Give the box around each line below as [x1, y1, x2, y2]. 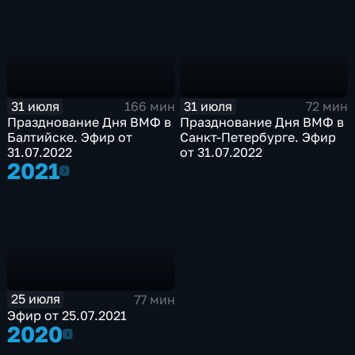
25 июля [10, 291, 60, 307]
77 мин [133, 291, 175, 307]
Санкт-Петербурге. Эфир [180, 129, 337, 146]
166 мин [124, 98, 175, 115]
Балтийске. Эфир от [7, 129, 133, 146]
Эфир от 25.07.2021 [7, 307, 128, 323]
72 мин [305, 98, 348, 115]
